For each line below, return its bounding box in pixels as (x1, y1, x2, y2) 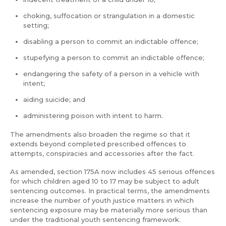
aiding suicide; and (23, 95, 86, 104)
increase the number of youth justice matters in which (10, 196, 194, 205)
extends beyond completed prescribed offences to (10, 139, 186, 148)
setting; (23, 21, 49, 29)
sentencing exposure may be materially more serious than (10, 206, 207, 214)
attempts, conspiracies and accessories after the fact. (10, 149, 194, 157)
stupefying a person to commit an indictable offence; (23, 53, 205, 62)
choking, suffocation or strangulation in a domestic (23, 11, 195, 20)
